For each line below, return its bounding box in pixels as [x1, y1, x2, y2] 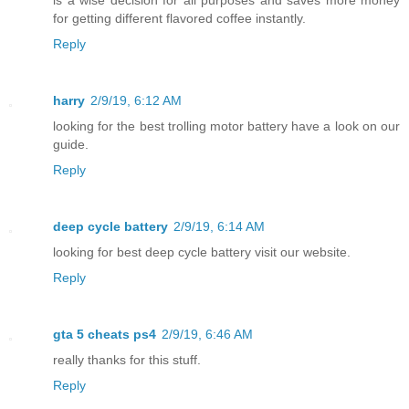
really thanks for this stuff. [53, 351, 201, 367]
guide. [53, 136, 89, 152]
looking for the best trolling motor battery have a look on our [53, 118, 400, 133]
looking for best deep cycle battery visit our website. [53, 244, 351, 259]
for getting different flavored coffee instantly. [53, 10, 306, 26]
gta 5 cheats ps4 [53, 326, 156, 341]
